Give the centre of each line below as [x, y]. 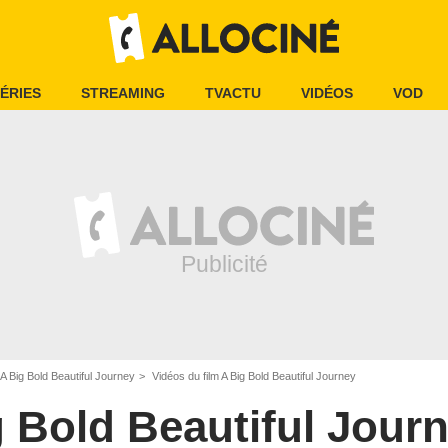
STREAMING [123, 93]
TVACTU [233, 93]
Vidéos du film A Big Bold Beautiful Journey [252, 376]
